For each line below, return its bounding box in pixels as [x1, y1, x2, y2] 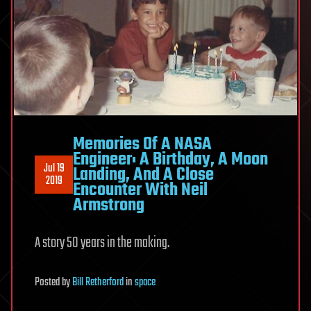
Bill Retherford [72, 273, 124, 292]
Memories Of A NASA [73, 130, 212, 158]
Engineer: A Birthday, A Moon [73, 145, 268, 174]
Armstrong [73, 191, 144, 219]
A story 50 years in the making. [35, 230, 169, 255]
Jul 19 [43, 159, 65, 178]
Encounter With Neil [73, 176, 208, 204]
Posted [35, 273, 62, 292]
